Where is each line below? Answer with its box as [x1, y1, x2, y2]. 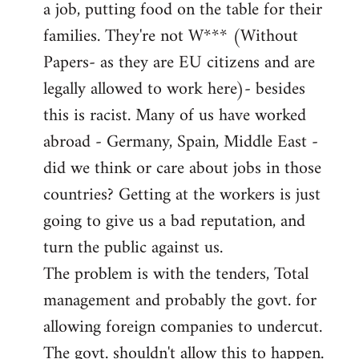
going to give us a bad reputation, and [43, 205, 305, 237]
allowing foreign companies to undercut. [43, 311, 322, 343]
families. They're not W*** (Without [43, 20, 298, 52]
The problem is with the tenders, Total [43, 258, 309, 290]
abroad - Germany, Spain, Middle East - [43, 126, 318, 158]
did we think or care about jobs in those [43, 152, 321, 184]
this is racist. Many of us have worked [43, 99, 306, 131]
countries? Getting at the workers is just [43, 179, 321, 211]
